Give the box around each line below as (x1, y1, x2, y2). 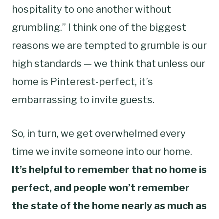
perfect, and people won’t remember (12, 181, 190, 194)
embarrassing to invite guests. (12, 93, 154, 106)
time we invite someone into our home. (12, 145, 192, 157)
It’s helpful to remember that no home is (12, 163, 207, 175)
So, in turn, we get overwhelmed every (12, 127, 186, 139)
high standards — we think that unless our (12, 57, 205, 69)
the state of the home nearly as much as (12, 199, 207, 212)
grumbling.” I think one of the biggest (12, 21, 186, 33)
